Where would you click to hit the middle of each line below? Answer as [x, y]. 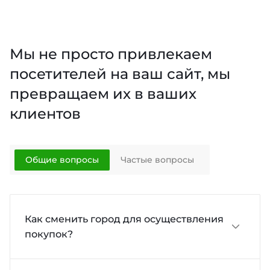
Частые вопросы [158, 159]
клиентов [45, 113]
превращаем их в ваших [103, 93]
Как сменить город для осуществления [124, 219]
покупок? [49, 234]
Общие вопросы [62, 159]
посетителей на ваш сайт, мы [120, 74]
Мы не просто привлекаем [111, 54]
